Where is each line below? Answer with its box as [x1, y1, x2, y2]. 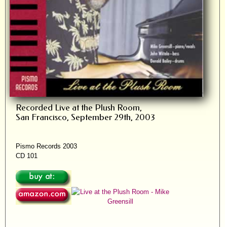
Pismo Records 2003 [16, 142, 77, 150]
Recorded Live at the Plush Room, [16, 102, 142, 113]
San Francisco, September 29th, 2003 [16, 112, 155, 123]
